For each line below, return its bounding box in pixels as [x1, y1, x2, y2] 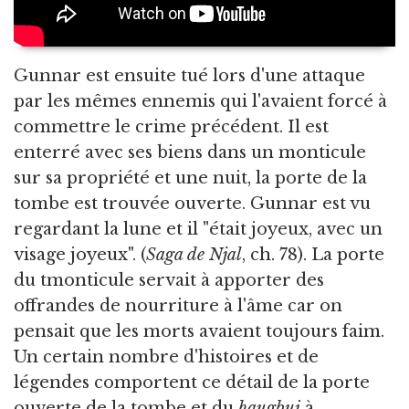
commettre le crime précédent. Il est [14, 116, 329, 137]
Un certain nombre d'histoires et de [14, 346, 319, 367]
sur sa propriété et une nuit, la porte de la [14, 167, 367, 188]
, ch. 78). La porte [242, 244, 384, 265]
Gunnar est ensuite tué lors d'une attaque [14, 65, 365, 86]
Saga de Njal [146, 244, 242, 265]
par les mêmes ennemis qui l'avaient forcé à [14, 90, 387, 111]
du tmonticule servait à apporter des [14, 269, 324, 290]
